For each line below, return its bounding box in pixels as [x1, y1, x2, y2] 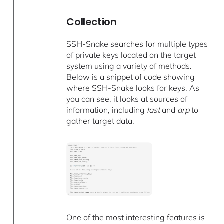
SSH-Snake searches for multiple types [66, 39, 208, 49]
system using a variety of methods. [66, 61, 192, 71]
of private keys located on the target [66, 50, 196, 60]
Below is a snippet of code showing [66, 72, 195, 82]
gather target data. [66, 116, 135, 126]
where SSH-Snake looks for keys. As [66, 83, 200, 93]
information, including [66, 105, 147, 115]
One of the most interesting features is [66, 212, 205, 223]
